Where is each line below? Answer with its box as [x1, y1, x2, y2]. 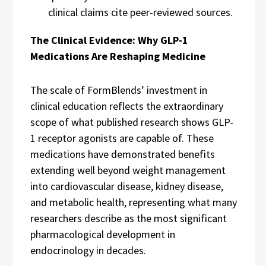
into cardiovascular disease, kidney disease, [30, 179, 223, 193]
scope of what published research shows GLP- [30, 115, 233, 129]
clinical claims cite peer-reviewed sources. [48, 5, 233, 19]
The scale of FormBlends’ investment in [30, 83, 207, 97]
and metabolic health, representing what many [30, 195, 237, 209]
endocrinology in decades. [30, 243, 146, 257]
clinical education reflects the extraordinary [30, 99, 223, 113]
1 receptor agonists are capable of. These [30, 131, 214, 145]
